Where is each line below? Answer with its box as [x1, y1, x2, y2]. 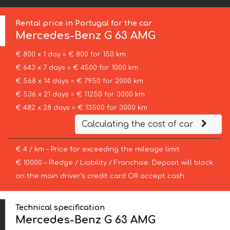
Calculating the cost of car [81, 120, 196, 129]
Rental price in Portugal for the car [15, 19, 152, 28]
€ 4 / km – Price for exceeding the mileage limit [15, 146, 180, 154]
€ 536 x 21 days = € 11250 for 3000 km [15, 91, 145, 99]
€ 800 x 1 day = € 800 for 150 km [15, 51, 126, 59]
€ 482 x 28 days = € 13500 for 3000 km [15, 104, 147, 112]
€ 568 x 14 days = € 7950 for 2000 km [15, 78, 143, 85]
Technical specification [15, 203, 105, 212]
